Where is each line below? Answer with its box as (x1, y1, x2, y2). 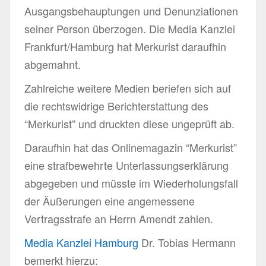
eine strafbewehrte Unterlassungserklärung (24, 157, 229, 173)
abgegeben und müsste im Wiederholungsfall (24, 175, 238, 191)
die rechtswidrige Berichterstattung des (24, 97, 208, 113)
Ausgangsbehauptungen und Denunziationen (24, 2, 238, 18)
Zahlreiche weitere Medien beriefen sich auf (24, 80, 231, 96)
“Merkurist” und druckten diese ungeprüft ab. (24, 115, 237, 131)
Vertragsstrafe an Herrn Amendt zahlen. (24, 210, 213, 226)
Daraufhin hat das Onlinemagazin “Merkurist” (24, 139, 237, 155)
